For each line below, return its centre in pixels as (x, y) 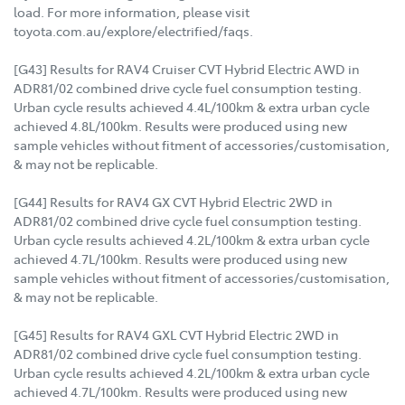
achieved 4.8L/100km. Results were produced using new (180, 126)
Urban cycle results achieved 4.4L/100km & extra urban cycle (192, 107)
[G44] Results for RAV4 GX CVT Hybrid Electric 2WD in (173, 202)
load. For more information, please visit (132, 12)
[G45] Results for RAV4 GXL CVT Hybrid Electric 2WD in (176, 335)
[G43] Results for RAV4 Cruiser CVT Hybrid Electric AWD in (187, 69)
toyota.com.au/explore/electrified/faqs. (133, 31)
